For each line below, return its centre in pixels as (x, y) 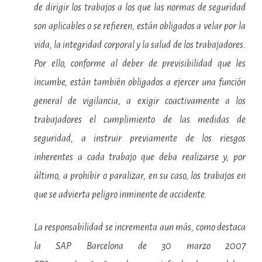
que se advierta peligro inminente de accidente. (120, 195)
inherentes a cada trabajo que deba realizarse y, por (140, 157)
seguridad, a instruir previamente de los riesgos (140, 139)
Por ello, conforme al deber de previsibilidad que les (140, 64)
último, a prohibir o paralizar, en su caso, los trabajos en (140, 176)
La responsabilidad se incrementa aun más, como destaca (140, 227)
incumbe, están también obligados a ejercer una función (140, 82)
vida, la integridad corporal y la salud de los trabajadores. (140, 45)
